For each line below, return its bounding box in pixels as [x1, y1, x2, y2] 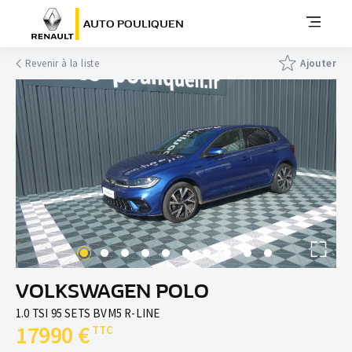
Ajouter [300, 56, 336, 70]
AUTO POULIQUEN [83, 16, 184, 31]
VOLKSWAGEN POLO [16, 280, 209, 302]
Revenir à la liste [25, 56, 100, 70]
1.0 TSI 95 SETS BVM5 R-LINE [16, 306, 160, 321]
